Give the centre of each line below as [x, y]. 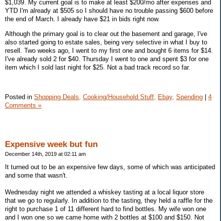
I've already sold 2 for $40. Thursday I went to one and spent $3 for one [107, 59]
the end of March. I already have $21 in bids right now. [82, 19]
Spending [189, 97]
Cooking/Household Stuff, [119, 97]
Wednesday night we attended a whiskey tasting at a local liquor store [105, 192]
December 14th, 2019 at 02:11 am [45, 154]
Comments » [23, 105]
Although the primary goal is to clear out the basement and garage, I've [106, 34]
